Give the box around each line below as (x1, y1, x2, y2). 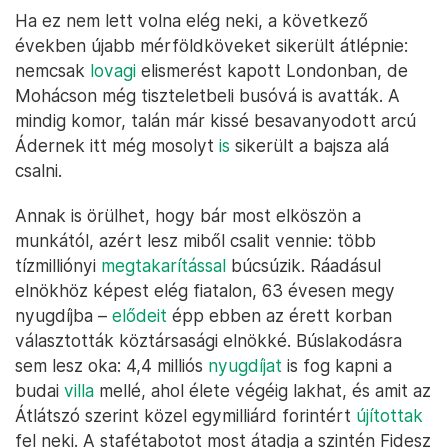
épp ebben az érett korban (167, 304, 392, 326)
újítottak (356, 404, 423, 426)
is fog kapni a (282, 354, 392, 376)
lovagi (90, 59, 136, 81)
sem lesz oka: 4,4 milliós (15, 354, 208, 376)
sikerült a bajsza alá (230, 134, 389, 156)
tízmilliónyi (15, 254, 101, 276)
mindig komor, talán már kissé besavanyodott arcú (15, 109, 416, 131)
